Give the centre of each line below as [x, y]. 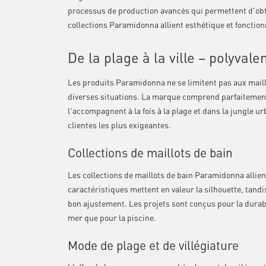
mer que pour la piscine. [112, 217]
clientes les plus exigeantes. [119, 125]
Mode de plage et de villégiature [153, 245]
